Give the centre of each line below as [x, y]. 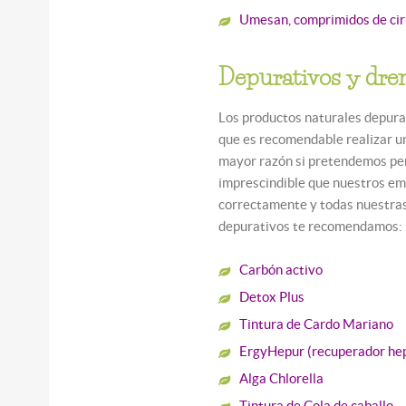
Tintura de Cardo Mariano [317, 324]
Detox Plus [272, 296]
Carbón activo [281, 269]
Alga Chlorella [282, 378]
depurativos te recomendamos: [311, 226]
